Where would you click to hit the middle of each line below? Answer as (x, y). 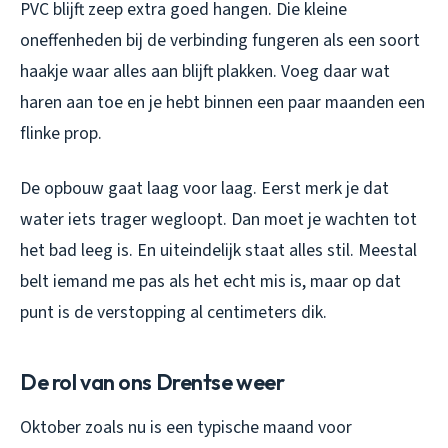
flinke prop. (61, 133)
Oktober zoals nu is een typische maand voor (186, 427)
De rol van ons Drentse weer (152, 381)
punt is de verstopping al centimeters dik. (173, 312)
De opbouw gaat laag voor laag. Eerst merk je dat (204, 188)
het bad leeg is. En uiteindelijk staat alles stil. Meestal (218, 250)
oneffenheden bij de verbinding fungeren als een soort (220, 40)
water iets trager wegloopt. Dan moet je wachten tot (218, 219)
